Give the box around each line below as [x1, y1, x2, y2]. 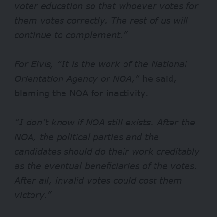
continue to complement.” [15, 30, 128, 41]
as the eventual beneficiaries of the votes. [15, 160, 198, 171]
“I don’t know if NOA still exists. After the [15, 117, 195, 128]
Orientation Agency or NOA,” [15, 73, 139, 84]
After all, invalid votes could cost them [15, 175, 182, 186]
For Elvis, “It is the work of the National [15, 59, 187, 70]
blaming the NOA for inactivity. [15, 88, 152, 99]
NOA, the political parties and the [15, 131, 159, 142]
